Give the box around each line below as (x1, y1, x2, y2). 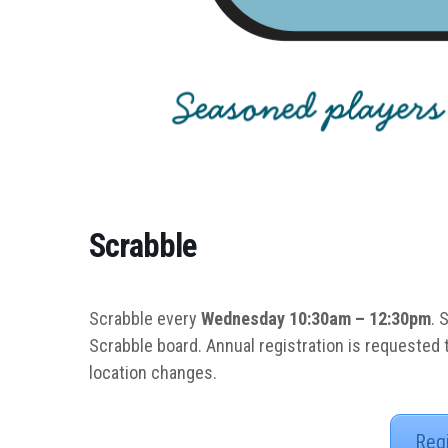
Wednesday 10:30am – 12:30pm (201, 307, 431, 329)
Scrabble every (89, 307, 201, 329)
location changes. (89, 361, 217, 383)
